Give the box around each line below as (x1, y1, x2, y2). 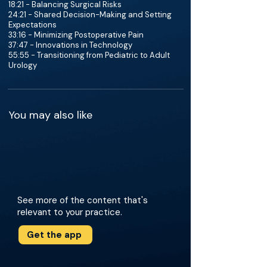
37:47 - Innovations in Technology (8, 40, 132, 50)
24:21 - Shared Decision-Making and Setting (8, 10, 172, 20)
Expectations (8, 20, 57, 30)
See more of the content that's (17, 194, 148, 206)
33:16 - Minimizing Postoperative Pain (8, 30, 144, 40)
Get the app (27, 229, 82, 241)
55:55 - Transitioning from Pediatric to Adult (8, 50, 170, 60)
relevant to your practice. (17, 206, 122, 218)
